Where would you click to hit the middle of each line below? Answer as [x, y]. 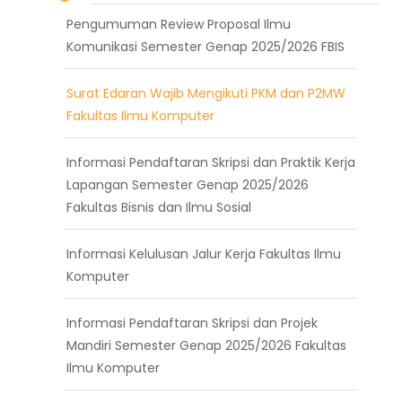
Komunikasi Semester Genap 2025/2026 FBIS [205, 46]
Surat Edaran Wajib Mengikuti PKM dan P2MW [206, 93]
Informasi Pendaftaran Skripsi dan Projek [192, 323]
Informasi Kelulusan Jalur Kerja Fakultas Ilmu [204, 253]
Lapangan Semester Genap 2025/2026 [188, 184]
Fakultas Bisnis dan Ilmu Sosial [159, 207]
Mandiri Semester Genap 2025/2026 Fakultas [206, 345]
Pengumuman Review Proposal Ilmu [179, 24]
